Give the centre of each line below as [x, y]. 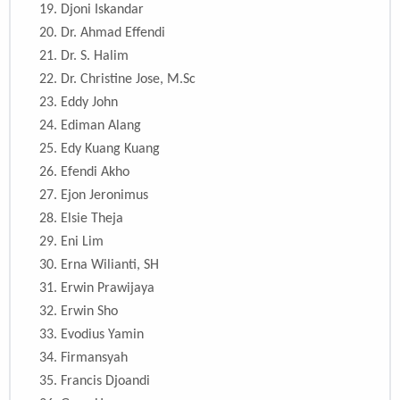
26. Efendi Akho [84, 173]
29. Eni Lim [71, 242]
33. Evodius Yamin [92, 335]
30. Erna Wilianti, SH [99, 266]
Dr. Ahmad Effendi [113, 33]
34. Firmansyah [83, 358]
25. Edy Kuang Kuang [100, 150]
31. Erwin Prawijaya [97, 289]
